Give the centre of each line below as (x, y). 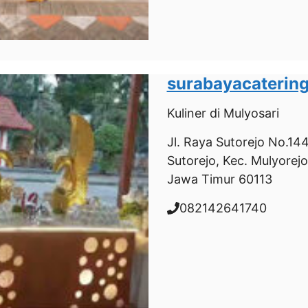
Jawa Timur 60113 (219, 179)
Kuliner (186, 113)
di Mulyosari (242, 113)
